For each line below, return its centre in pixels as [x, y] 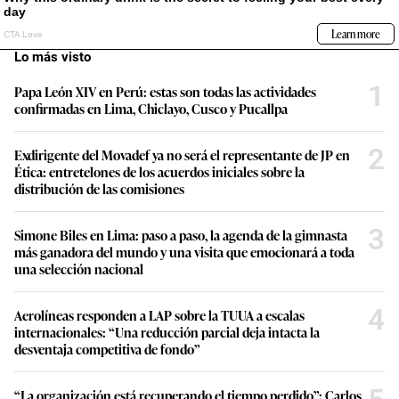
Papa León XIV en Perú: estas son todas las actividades [165, 91]
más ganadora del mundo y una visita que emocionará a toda [184, 251]
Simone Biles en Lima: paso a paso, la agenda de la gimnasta [181, 234]
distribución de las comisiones [99, 188]
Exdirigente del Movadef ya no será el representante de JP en [182, 154]
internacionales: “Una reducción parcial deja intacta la [167, 331]
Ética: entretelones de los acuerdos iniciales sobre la [159, 171]
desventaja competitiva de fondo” [107, 348]
